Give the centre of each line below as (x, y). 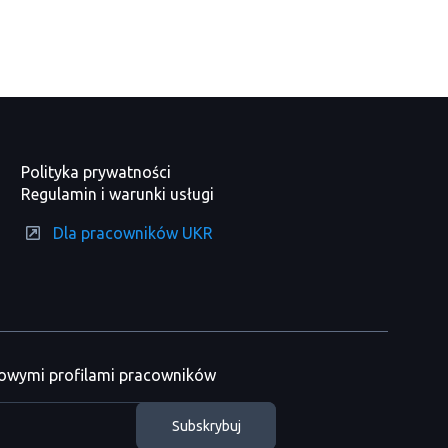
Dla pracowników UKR (132, 233)
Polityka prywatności (95, 172)
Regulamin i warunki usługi (117, 194)
